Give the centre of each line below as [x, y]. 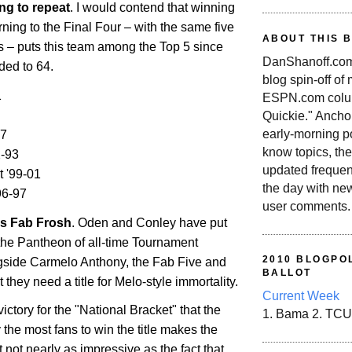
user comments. [306, 207]
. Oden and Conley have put [149, 222]
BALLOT [287, 273]
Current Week [301, 296]
